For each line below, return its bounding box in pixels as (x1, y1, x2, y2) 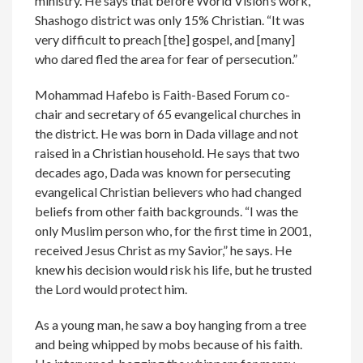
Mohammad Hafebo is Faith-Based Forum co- (35, 87, 291, 103)
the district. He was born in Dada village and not (35, 126, 299, 142)
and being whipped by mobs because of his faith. (35, 336, 303, 352)
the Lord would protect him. (35, 281, 188, 297)
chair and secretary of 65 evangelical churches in (35, 106, 301, 122)
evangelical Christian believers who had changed (35, 184, 302, 200)
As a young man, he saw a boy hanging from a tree (35, 317, 307, 333)
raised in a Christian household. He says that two (35, 145, 301, 161)
